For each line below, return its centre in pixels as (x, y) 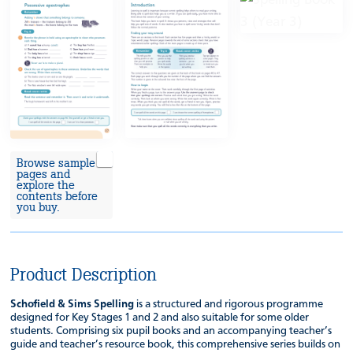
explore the (46, 186)
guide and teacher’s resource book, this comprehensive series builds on (176, 345)
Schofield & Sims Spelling (72, 305)
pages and (44, 175)
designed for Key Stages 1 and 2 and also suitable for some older (160, 318)
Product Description (84, 275)
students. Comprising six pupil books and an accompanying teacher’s (171, 331)
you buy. (39, 208)
